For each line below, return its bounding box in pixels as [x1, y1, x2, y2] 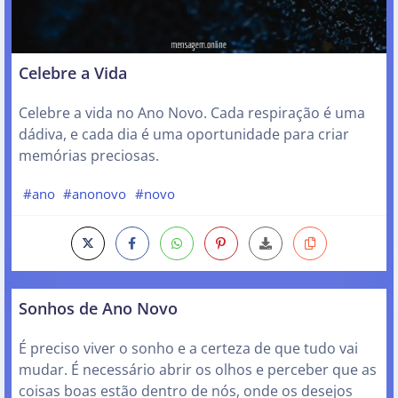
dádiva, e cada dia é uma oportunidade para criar [19, 123, 349, 144]
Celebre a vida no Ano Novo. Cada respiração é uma [19, 102, 365, 123]
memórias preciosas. [19, 145, 159, 165]
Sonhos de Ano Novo [19, 297, 178, 320]
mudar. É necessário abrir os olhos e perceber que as [19, 360, 377, 380]
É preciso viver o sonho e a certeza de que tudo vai [19, 338, 358, 359]
